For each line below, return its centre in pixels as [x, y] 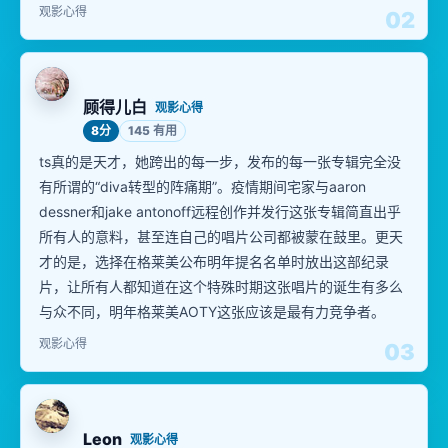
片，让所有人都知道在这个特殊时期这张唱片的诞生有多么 [221, 286]
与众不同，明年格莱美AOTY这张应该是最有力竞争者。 [212, 311]
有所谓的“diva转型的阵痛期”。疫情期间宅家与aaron [202, 186]
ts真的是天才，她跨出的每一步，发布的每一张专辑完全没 [220, 161]
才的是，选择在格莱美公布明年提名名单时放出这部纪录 [214, 261]
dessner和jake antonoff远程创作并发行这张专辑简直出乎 [220, 211]
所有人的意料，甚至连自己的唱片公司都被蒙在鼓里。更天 [221, 236]
